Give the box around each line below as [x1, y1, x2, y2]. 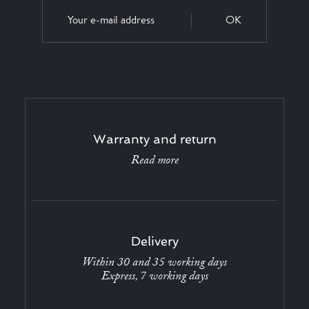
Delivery [130, 234, 179, 249]
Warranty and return [92, 132, 217, 147]
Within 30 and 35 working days [82, 255, 227, 270]
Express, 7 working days [101, 269, 208, 283]
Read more [130, 153, 179, 168]
